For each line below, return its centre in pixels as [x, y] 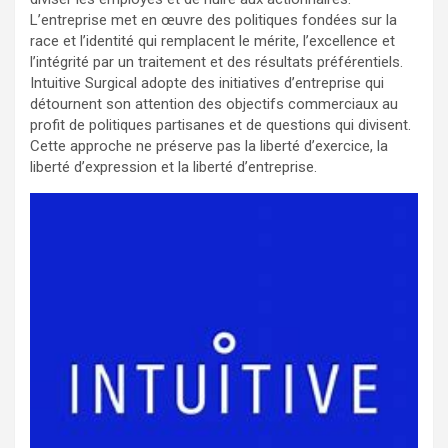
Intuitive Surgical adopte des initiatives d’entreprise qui [207, 83]
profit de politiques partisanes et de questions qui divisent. [220, 125]
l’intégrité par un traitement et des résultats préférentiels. [216, 62]
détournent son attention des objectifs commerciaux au [214, 104]
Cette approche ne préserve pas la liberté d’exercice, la [209, 146]
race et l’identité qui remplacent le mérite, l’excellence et [212, 41]
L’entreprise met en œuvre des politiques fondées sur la [213, 20]
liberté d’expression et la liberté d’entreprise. [173, 167]
